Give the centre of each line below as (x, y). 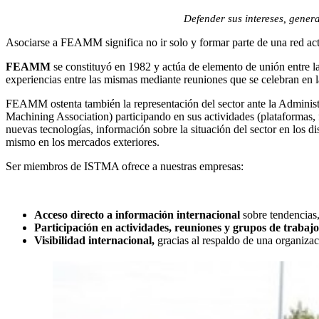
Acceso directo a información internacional (138, 214)
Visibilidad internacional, (94, 240)
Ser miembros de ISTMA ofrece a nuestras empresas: (125, 166)
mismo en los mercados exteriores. (83, 142)
